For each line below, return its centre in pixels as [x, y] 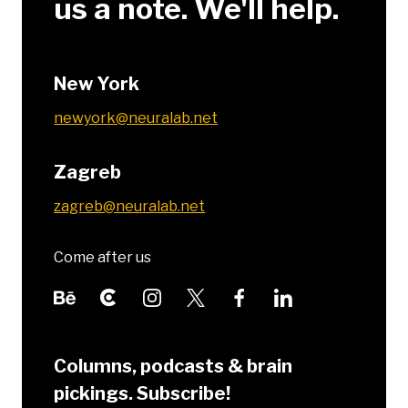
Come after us [103, 258]
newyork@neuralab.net [136, 118]
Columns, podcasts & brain [173, 366]
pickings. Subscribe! [143, 393]
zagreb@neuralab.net [130, 207]
